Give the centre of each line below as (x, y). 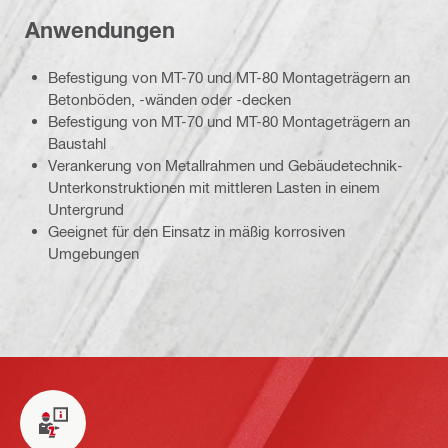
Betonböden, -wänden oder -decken (169, 98)
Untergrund (86, 208)
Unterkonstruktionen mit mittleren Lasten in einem (214, 186)
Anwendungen (100, 30)
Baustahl (77, 142)
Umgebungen (93, 252)
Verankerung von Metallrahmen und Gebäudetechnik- (225, 164)
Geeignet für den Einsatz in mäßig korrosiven (196, 230)
